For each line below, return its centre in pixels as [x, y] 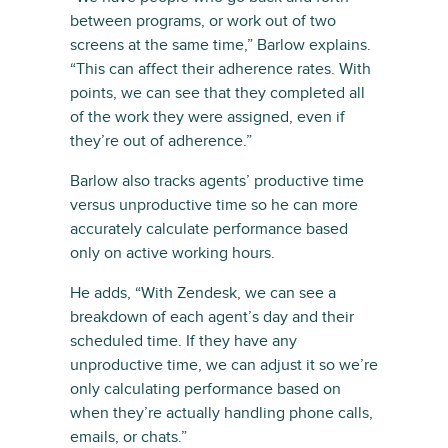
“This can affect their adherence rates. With [220, 69]
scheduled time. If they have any [183, 341]
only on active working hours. [172, 253]
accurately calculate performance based [209, 229]
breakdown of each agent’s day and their [212, 317]
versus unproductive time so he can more [214, 205]
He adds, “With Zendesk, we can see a [203, 293]
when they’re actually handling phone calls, [221, 413]
